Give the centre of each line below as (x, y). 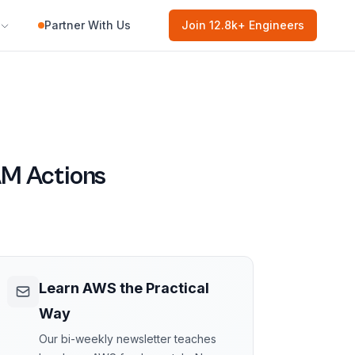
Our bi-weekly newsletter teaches (128, 339)
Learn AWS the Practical (124, 288)
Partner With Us (88, 25)
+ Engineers (271, 25)
